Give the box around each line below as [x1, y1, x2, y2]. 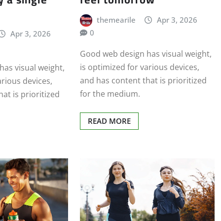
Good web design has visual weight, [79, 48, 212, 59]
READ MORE [87, 115, 131, 126]
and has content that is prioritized [79, 74, 207, 86]
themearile [97, 14, 136, 25]
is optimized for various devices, [79, 61, 199, 73]
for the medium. [79, 88, 140, 99]
